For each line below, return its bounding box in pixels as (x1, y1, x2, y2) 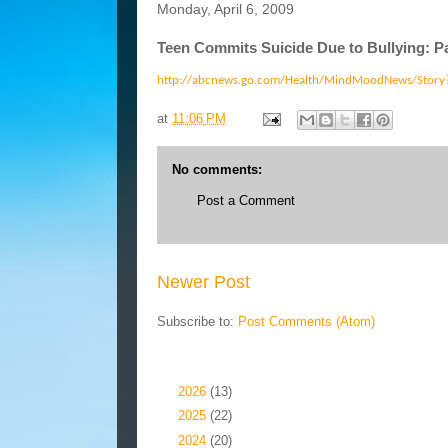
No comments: (172, 161, 262, 177)
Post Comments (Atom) (238, 314, 375, 330)
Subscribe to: (157, 314, 238, 330)
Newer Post (157, 272, 250, 292)
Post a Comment (197, 192, 295, 208)
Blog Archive (157, 361, 244, 378)
